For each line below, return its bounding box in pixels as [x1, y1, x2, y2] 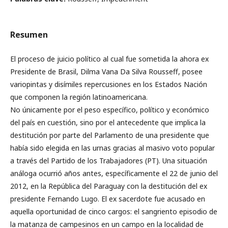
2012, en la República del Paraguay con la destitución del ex [10, 181, 207, 191]
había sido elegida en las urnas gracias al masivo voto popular [10, 143, 215, 153]
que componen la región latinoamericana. [10, 92, 148, 102]
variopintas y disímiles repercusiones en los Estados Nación [10, 79, 207, 89]
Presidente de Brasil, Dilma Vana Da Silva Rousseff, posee [10, 67, 203, 76]
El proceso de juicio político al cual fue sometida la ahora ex [10, 54, 209, 64]
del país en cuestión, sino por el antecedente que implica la [10, 118, 206, 127]
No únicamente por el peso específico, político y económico [10, 105, 209, 115]
